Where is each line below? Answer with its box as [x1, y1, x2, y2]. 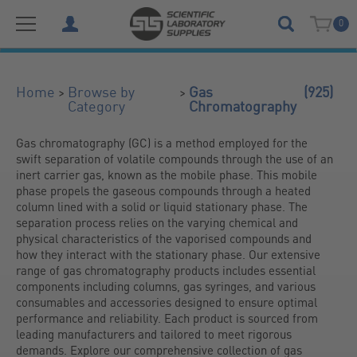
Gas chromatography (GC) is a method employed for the [16, 135, 308, 151]
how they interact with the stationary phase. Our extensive [16, 246, 320, 262]
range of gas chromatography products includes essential [16, 262, 316, 278]
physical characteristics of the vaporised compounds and [16, 230, 312, 246]
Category [68, 100, 125, 115]
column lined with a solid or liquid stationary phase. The [16, 198, 308, 214]
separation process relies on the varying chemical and [16, 214, 298, 230]
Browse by [68, 85, 135, 100]
